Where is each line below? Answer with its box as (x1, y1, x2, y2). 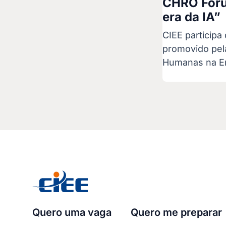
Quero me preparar (130, 206, 222, 218)
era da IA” (162, 9, 221, 24)
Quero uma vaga (32, 206, 111, 218)
